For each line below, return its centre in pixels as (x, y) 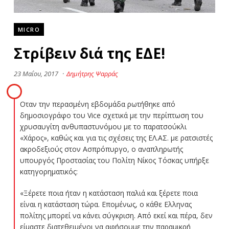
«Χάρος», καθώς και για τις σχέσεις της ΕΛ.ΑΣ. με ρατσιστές (116, 138)
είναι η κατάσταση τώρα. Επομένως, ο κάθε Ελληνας (106, 204)
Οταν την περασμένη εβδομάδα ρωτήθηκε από (97, 104)
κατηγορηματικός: (49, 171)
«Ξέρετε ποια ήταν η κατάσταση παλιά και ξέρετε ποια (109, 193)
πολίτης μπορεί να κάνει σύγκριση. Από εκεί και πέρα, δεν (116, 215)
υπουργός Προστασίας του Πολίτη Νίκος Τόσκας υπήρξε (114, 160)
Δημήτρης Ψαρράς (92, 73)
